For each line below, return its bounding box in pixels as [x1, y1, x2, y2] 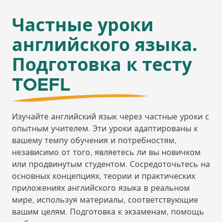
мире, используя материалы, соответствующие [12, 196, 198, 204]
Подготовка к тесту [12, 56, 192, 74]
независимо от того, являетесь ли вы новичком [12, 149, 201, 157]
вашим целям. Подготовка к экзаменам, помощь [12, 208, 204, 216]
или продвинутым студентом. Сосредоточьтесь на [12, 161, 210, 168]
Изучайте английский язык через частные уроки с [12, 113, 209, 121]
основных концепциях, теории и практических [12, 172, 195, 180]
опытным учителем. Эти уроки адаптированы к [12, 125, 198, 133]
